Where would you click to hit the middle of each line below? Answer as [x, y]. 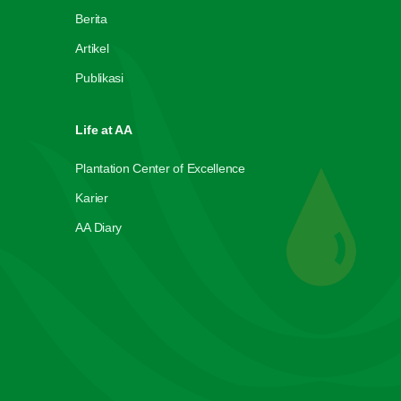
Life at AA [104, 130]
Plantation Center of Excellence [160, 169]
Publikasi [99, 78]
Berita [91, 19]
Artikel [92, 49]
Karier [92, 198]
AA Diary [99, 228]
